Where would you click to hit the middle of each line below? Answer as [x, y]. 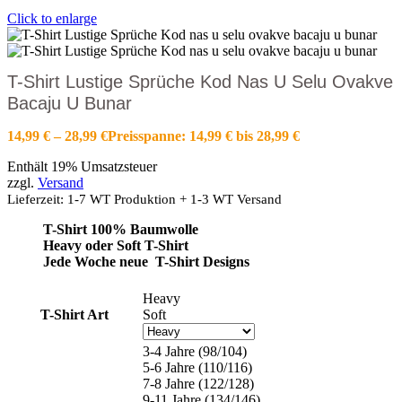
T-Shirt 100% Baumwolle [121, 230]
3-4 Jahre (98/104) [195, 352]
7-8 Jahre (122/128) [198, 384]
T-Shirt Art [74, 315]
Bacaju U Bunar [70, 104]
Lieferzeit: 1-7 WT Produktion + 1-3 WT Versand [144, 199]
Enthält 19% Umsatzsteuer [82, 167]
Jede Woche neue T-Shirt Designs [146, 262]
